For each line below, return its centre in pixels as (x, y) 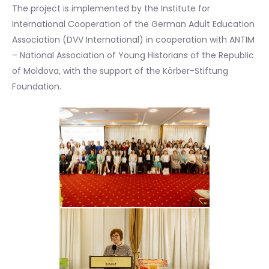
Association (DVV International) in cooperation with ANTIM (133, 39)
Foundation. (37, 86)
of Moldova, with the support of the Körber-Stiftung (120, 71)
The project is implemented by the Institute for (111, 8)
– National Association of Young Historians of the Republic (133, 55)
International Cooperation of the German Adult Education (133, 24)
